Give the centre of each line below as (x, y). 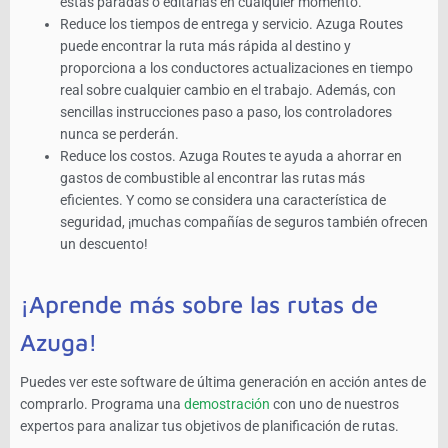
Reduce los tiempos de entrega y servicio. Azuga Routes (231, 24)
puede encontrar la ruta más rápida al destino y (205, 46)
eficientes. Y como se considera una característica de (223, 200)
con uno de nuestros (334, 404)
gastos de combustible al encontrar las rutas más (212, 178)
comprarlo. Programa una (100, 404)
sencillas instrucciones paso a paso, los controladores (226, 112)
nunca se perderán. (119, 134)
